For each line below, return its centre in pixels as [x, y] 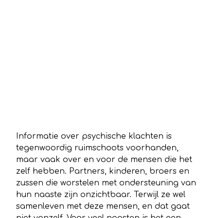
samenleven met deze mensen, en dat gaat [103, 206]
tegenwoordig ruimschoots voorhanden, [97, 148]
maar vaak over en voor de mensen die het [104, 159]
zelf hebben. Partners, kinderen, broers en [103, 171]
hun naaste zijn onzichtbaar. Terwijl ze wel [101, 194]
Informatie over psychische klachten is [94, 136]
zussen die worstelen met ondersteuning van [106, 183]
